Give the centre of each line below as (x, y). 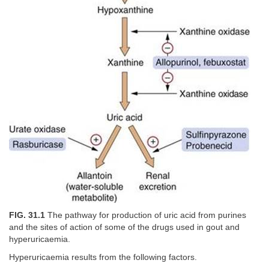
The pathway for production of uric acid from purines (146, 215)
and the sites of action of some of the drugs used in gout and (124, 227)
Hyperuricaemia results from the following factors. (103, 257)
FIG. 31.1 (27, 215)
